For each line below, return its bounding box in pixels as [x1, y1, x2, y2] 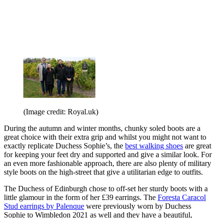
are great [183, 141, 211, 150]
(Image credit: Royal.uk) [23, 107, 98, 116]
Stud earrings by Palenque [4, 201, 84, 210]
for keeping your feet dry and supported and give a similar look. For [4, 150, 212, 159]
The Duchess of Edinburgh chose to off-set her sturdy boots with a [4, 184, 208, 193]
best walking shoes [125, 141, 183, 150]
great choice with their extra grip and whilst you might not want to [4, 132, 206, 141]
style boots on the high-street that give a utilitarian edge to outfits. [4, 167, 205, 176]
